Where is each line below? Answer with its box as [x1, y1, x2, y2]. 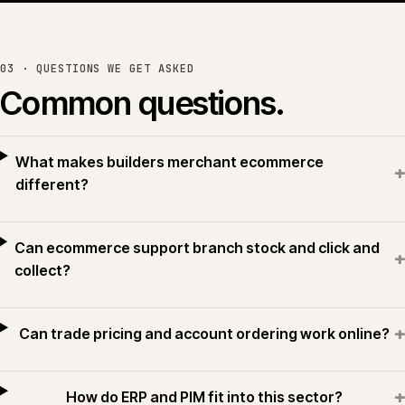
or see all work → [23, 13, 146, 29]
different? [14, 175, 89, 193]
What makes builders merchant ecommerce [14, 153, 324, 171]
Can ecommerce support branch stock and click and [14, 239, 380, 257]
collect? [14, 261, 71, 279]
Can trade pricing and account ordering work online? [19, 325, 391, 343]
